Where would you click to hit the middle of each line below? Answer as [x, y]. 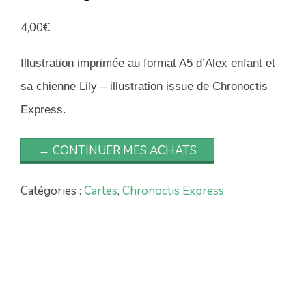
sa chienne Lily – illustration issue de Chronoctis [144, 87]
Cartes [100, 191]
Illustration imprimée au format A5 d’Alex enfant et [148, 64]
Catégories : [52, 191]
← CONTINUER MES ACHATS [117, 150]
